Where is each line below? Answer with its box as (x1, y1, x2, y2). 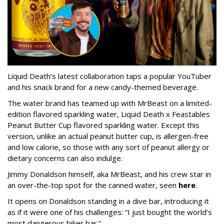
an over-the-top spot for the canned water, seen (7, 179, 178, 190)
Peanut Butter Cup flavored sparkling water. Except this (7, 119, 199, 130)
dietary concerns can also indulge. (7, 152, 122, 163)
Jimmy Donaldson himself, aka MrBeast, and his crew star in (7, 168, 211, 179)
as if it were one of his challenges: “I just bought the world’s (7, 206, 212, 217)
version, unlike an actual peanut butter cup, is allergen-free (7, 130, 208, 141)
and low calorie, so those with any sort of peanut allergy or (7, 141, 209, 152)
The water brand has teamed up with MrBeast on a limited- (7, 97, 212, 108)
